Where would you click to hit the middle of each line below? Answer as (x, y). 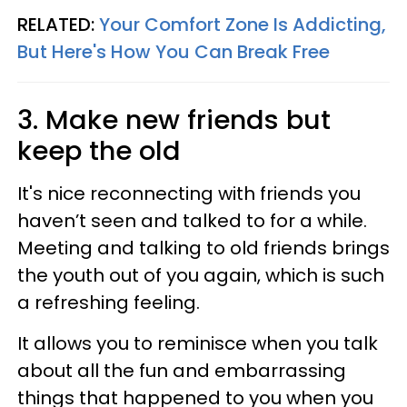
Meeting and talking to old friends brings (203, 248)
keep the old (99, 151)
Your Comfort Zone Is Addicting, (243, 25)
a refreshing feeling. (109, 303)
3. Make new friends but (174, 120)
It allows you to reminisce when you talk (198, 344)
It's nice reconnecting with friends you (189, 194)
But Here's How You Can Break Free (174, 52)
